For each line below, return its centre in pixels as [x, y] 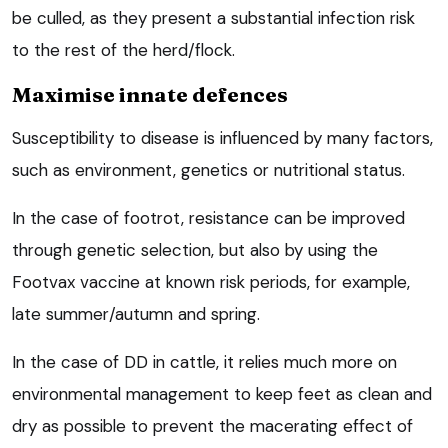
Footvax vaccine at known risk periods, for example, [211, 281]
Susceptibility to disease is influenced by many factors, [222, 137]
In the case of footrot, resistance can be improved [208, 217]
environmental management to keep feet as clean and [222, 393]
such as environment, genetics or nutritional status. [208, 169]
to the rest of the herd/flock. [123, 49]
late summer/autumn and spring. [136, 313]
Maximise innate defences [150, 93]
